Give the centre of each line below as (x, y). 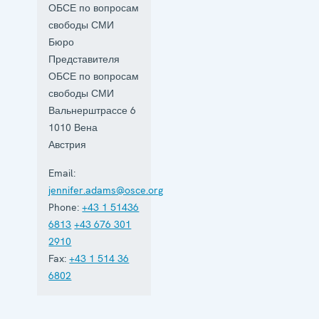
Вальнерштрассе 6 (93, 110)
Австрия (68, 144)
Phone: (64, 207)
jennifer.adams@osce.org (106, 190)
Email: (62, 173)
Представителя (84, 59)
